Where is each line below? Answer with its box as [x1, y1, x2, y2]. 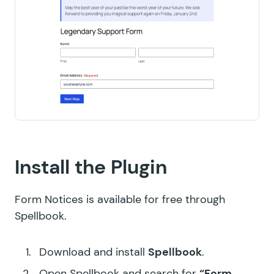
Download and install [39, 245, 148, 260]
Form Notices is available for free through [15, 192, 225, 207]
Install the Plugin [15, 154, 167, 180]
